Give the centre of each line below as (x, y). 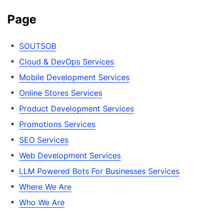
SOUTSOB (38, 46)
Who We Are (42, 202)
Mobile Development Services (74, 77)
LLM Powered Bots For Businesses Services (99, 171)
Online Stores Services (61, 93)
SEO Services (44, 140)
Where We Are (45, 187)
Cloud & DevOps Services (66, 62)
